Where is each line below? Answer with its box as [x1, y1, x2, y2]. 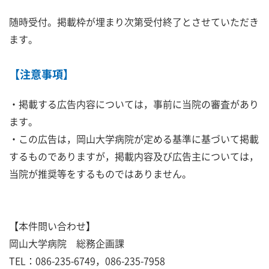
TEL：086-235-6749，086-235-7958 [9, 253, 165, 268]
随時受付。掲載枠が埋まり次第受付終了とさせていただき [9, 14, 259, 29]
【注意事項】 [9, 65, 74, 82]
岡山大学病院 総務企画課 [9, 235, 124, 250]
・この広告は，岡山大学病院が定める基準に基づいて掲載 [9, 131, 259, 146]
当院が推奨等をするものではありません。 [9, 166, 192, 181]
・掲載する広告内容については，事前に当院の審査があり [9, 96, 259, 111]
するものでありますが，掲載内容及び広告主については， [9, 148, 259, 163]
